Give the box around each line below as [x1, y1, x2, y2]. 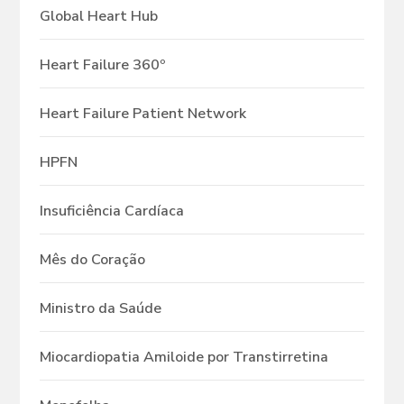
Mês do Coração [40, 250, 145, 271]
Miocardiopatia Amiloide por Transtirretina [40, 347, 328, 368]
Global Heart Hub [40, 6, 158, 27]
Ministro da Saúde [40, 298, 161, 319]
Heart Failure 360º [40, 55, 165, 76]
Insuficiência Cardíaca [40, 201, 184, 222]
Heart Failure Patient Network [40, 104, 246, 124]
